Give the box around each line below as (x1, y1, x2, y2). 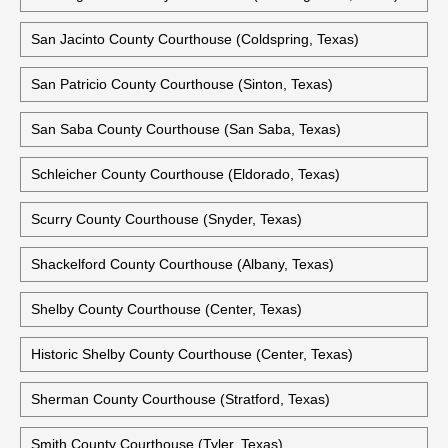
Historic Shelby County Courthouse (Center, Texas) (31, 346, 353, 362)
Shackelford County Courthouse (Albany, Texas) (31, 256, 334, 272)
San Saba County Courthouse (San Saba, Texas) (31, 121, 341, 137)
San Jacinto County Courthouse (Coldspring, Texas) (31, 31, 359, 47)
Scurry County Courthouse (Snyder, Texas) (31, 211, 302, 227)
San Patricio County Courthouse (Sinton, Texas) (31, 76, 333, 92)
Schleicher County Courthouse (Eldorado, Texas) (31, 166, 340, 182)
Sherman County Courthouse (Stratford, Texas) (31, 391, 330, 407)
